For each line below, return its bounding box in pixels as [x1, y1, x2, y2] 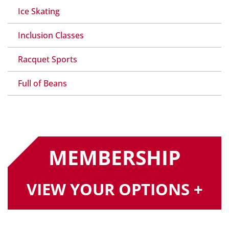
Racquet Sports [18, 53, 77, 65]
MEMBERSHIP [49, 143, 180, 171]
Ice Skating [18, 5, 60, 17]
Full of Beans [18, 77, 67, 89]
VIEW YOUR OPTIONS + [26, 178, 203, 200]
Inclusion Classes [18, 29, 84, 41]
